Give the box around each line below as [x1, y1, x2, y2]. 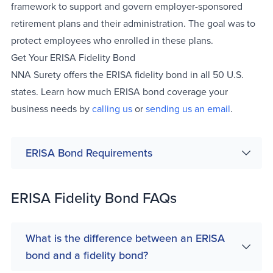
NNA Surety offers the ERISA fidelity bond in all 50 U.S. [11, 68, 244, 82]
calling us [92, 102, 132, 116]
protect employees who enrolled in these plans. [11, 34, 213, 48]
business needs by [11, 102, 92, 116]
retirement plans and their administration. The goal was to [11, 16, 255, 30]
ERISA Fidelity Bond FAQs [11, 187, 177, 209]
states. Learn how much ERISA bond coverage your [11, 85, 228, 99]
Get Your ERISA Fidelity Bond [11, 51, 135, 65]
